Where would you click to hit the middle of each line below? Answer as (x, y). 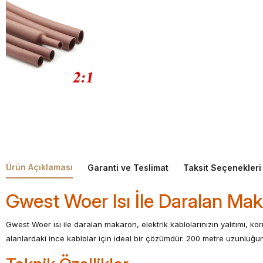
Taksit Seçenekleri (222, 168)
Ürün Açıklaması (39, 167)
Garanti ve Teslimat (128, 168)
